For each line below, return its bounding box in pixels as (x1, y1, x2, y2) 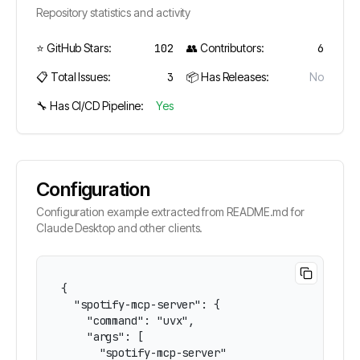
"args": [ (61, 329, 144, 344)
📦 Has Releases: (186, 70, 269, 84)
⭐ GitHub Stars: (36, 41, 112, 55)
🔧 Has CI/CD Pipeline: (36, 99, 145, 112)
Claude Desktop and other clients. (36, 221, 203, 235)
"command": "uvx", (61, 313, 195, 328)
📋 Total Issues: (36, 70, 111, 84)
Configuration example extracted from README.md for (36, 205, 305, 219)
